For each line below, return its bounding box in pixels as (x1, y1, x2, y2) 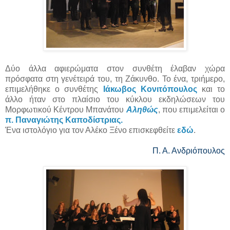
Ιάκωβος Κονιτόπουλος (103, 85, 202, 94)
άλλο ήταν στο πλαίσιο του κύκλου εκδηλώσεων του (5, 95, 225, 104)
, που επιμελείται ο (158, 105, 225, 114)
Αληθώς (126, 105, 158, 114)
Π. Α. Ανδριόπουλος (152, 146, 225, 156)
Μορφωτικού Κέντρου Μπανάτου (5, 105, 126, 114)
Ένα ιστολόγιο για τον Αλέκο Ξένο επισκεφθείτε (5, 126, 177, 135)
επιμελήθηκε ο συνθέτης (5, 85, 103, 94)
